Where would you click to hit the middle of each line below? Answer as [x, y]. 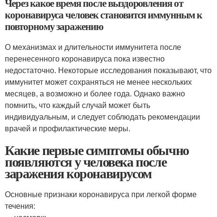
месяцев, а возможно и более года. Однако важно [95, 94]
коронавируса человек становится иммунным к [103, 15]
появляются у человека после [86, 162]
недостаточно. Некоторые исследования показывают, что [108, 70]
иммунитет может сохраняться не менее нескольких [98, 82]
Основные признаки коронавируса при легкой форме [101, 194]
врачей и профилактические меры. [68, 129]
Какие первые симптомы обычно [97, 150]
